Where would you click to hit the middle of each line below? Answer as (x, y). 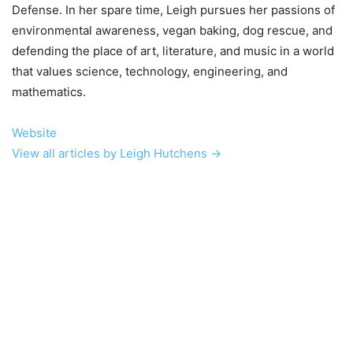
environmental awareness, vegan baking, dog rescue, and (172, 30)
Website (34, 133)
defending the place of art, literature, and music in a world (173, 51)
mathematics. (49, 92)
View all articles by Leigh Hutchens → (117, 153)
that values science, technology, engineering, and (150, 71)
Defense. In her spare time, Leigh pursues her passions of (173, 10)
